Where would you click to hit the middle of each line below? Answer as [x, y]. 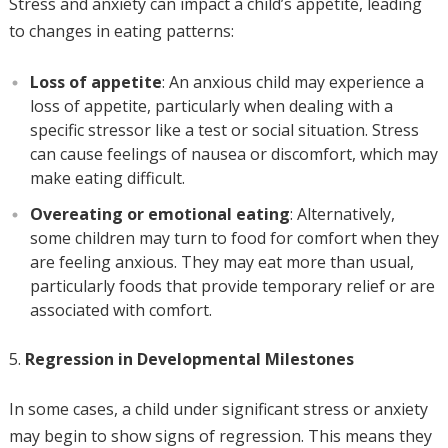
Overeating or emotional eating [159, 214]
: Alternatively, [342, 214]
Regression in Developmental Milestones [189, 359]
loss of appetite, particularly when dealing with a [211, 106]
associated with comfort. [120, 310]
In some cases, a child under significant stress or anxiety [218, 409]
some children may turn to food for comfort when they [234, 238]
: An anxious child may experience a [292, 82]
